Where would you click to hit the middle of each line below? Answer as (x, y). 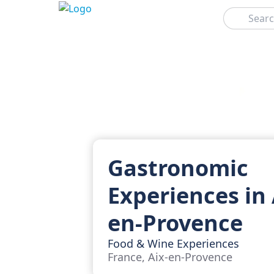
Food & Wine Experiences (173, 243)
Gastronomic (178, 168)
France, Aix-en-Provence (170, 257)
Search (234, 12)
